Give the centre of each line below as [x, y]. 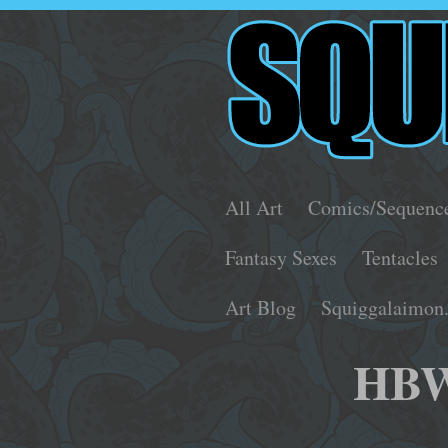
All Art [254, 208]
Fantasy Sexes [281, 258]
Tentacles [400, 258]
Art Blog [261, 308]
